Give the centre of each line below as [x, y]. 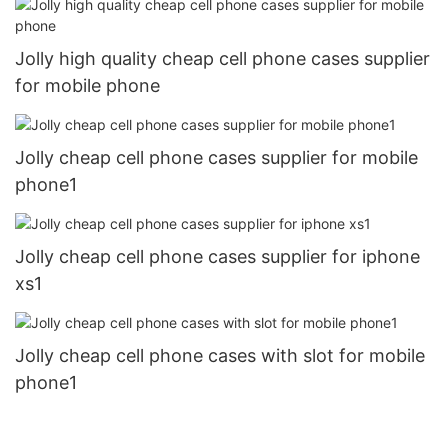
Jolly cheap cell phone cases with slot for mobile [220, 356]
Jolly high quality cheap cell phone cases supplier [222, 59]
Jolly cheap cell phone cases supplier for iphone [217, 257]
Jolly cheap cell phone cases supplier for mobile [216, 158]
